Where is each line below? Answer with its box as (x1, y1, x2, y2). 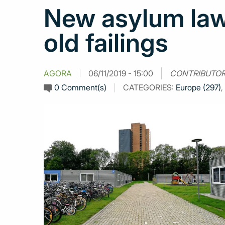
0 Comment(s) (54, 82, 106, 92)
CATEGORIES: (123, 82, 176, 92)
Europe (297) (176, 82, 221, 92)
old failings (44, 28, 168, 58)
